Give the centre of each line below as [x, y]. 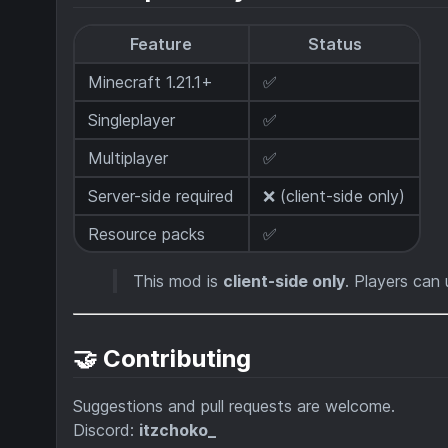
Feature [161, 43]
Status [334, 43]
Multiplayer [128, 157]
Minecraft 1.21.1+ [151, 81]
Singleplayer [132, 119]
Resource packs [147, 233]
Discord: [106, 430]
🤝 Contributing [162, 359]
